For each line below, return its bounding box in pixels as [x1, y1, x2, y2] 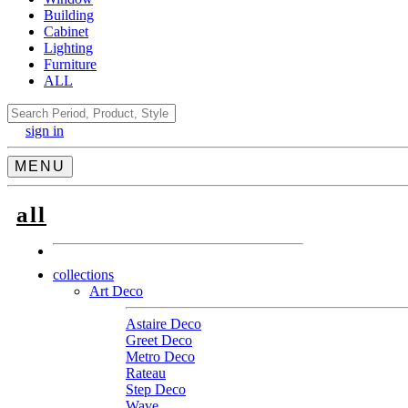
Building [44, 7, 94, 23]
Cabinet [44, 24, 88, 39]
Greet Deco [126, 331, 192, 348]
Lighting [44, 40, 93, 56]
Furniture [44, 56, 97, 72]
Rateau [126, 364, 166, 381]
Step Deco [126, 381, 186, 397]
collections [53, 266, 114, 282]
